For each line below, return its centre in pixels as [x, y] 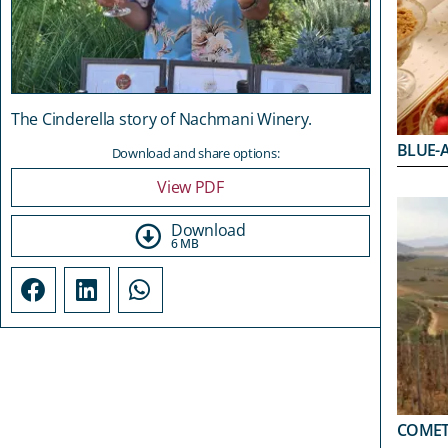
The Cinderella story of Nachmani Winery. [162, 119]
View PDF [190, 187]
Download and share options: [195, 153]
